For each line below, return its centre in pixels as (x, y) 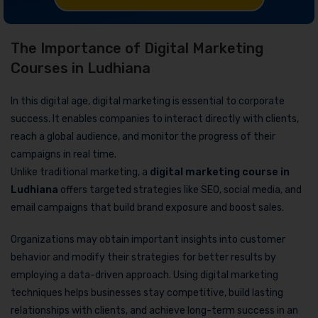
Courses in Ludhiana (81, 68)
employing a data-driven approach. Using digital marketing (144, 275)
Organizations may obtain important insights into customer (148, 240)
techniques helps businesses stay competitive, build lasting (147, 293)
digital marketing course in (220, 172)
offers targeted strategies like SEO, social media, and (180, 190)
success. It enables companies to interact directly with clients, (155, 119)
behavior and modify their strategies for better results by (143, 258)
